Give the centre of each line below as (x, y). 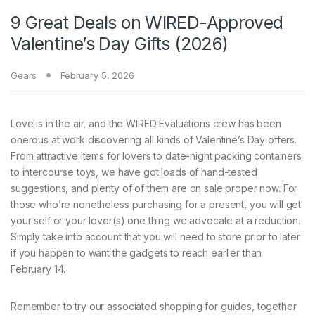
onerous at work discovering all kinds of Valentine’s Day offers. (154, 140)
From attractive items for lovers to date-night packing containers (156, 156)
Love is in (32, 124)
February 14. (38, 269)
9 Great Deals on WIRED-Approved (147, 23)
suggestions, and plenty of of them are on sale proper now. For (154, 188)
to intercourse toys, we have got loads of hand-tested (134, 172)
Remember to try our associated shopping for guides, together (154, 307)
